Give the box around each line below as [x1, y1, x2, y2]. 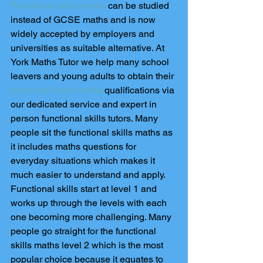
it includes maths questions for [11, 141, 139, 152]
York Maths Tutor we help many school [11, 56, 171, 68]
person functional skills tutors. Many [11, 113, 160, 124]
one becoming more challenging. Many [11, 211, 174, 222]
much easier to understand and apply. [11, 169, 167, 180]
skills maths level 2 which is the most [11, 240, 166, 251]
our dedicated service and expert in [11, 99, 159, 110]
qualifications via [102, 85, 177, 96]
